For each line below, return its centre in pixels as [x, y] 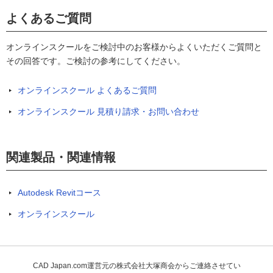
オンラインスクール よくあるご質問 [87, 90]
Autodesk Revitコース [59, 193]
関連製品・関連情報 [61, 157]
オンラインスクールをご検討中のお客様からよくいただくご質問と [134, 47]
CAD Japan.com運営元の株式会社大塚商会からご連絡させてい [136, 266]
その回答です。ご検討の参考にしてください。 [96, 61]
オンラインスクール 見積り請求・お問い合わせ [108, 112]
